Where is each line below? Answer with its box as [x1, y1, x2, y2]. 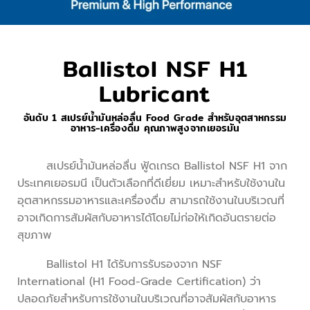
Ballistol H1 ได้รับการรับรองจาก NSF [17, 256, 222, 273]
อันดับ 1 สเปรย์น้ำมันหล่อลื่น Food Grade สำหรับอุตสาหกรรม [23, 110, 287, 125]
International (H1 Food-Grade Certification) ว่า [17, 273, 261, 290]
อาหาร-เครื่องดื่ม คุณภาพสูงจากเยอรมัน [70, 120, 240, 136]
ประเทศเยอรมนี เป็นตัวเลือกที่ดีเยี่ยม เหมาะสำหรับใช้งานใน [17, 175, 285, 192]
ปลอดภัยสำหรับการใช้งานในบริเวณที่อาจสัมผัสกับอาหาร [17, 291, 276, 307]
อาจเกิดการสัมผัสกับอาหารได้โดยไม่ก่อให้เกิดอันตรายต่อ [17, 210, 276, 226]
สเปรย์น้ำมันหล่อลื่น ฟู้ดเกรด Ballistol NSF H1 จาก [17, 158, 287, 174]
